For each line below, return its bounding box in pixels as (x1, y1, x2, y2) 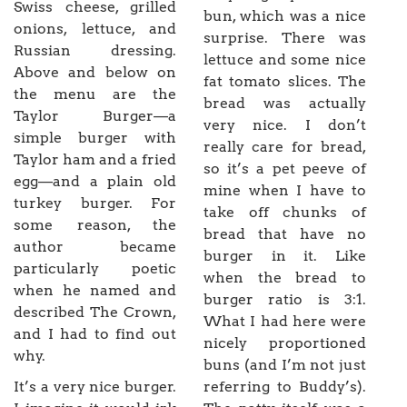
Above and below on (14, 64, 176, 82)
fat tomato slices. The (203, 73, 366, 91)
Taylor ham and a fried (14, 151, 176, 169)
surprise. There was (203, 29, 366, 47)
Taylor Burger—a (14, 107, 176, 125)
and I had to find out (14, 325, 176, 343)
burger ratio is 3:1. (203, 291, 366, 309)
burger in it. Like (203, 247, 366, 265)
